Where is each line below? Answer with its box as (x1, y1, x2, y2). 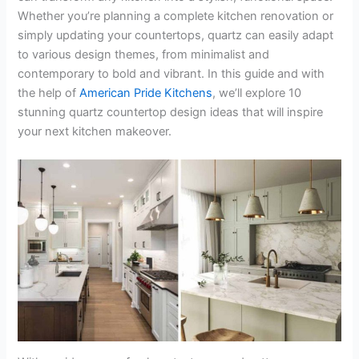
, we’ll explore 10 (212, 85, 302, 100)
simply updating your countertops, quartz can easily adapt (18, 27, 334, 42)
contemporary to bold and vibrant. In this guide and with (18, 66, 325, 81)
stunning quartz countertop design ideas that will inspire (18, 104, 324, 119)
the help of (18, 85, 80, 100)
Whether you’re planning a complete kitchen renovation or (18, 8, 334, 23)
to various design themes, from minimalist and (18, 46, 270, 62)
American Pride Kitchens (79, 85, 213, 100)
